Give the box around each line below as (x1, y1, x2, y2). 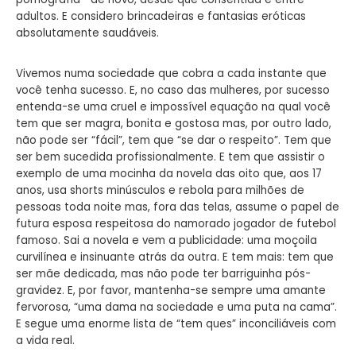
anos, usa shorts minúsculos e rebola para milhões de (16, 182, 304, 198)
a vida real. (16, 332, 75, 348)
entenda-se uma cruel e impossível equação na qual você (16, 99, 331, 114)
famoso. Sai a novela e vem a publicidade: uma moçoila (16, 232, 317, 248)
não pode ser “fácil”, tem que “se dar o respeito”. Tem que (16, 132, 331, 148)
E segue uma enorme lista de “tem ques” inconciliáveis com (16, 315, 336, 331)
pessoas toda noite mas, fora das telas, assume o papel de (16, 199, 339, 215)
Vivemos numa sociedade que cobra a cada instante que (16, 65, 327, 81)
